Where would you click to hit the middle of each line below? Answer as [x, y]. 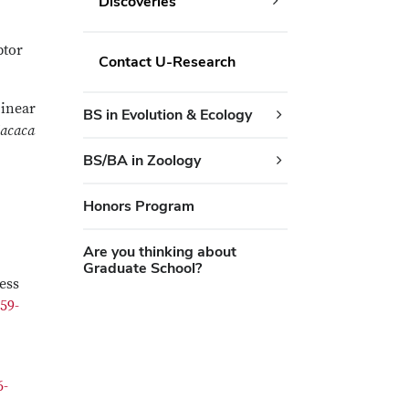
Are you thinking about [159, 252]
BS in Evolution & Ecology [167, 115]
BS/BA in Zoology [142, 160]
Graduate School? [142, 268]
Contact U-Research [167, 62]
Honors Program [138, 206]
